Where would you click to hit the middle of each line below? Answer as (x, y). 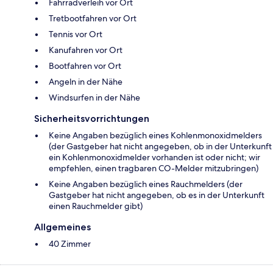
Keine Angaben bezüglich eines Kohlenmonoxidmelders (155, 136)
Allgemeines (62, 227)
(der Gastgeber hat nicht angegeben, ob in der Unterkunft (160, 147)
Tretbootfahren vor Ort (93, 19)
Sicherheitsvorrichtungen (92, 119)
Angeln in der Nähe (86, 82)
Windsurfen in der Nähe (94, 98)
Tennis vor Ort (76, 34)
